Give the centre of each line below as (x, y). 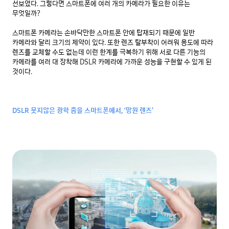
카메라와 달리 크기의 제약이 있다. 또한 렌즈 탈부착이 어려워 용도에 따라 (113, 43)
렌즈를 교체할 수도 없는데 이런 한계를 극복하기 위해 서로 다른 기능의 (109, 52)
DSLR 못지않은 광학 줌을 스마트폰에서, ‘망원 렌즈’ (83, 111)
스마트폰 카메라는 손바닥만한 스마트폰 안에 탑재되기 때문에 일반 (104, 33)
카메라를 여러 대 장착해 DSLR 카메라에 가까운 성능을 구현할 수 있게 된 (112, 62)
